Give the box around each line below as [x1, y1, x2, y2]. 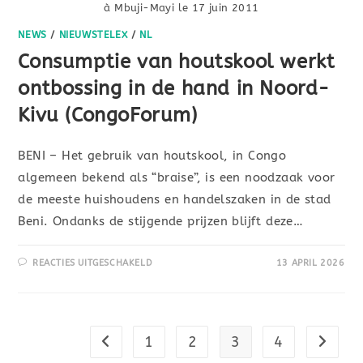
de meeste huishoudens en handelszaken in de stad [18, 192, 331, 207]
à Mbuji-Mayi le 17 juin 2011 [104, 2, 259, 15]
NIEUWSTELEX [58, 29, 128, 41]
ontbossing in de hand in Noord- [18, 77, 331, 100]
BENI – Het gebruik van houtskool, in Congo [18, 148, 287, 164]
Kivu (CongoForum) [18, 104, 198, 127]
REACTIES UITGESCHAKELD [32, 258, 153, 269]
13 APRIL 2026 [275, 258, 345, 269]
